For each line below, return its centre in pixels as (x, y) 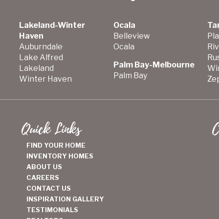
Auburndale (41, 47)
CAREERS (43, 177)
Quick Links (51, 130)
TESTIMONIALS (52, 210)
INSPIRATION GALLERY (65, 199)
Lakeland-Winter (52, 25)
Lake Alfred (41, 57)
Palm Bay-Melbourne (154, 65)
